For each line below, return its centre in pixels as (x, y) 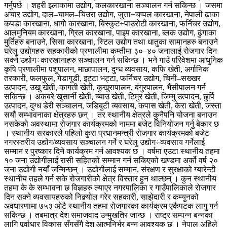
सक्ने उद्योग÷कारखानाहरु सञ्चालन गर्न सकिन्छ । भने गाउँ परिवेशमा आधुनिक (113, 60)
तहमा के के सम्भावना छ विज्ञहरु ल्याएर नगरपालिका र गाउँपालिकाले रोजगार (110, 187)
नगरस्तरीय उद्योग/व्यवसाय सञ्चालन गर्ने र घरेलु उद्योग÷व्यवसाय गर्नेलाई (104, 142)
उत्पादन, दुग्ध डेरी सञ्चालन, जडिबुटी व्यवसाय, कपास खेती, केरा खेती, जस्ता (113, 105)
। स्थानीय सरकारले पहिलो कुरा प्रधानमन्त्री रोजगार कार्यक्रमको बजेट (107, 133)
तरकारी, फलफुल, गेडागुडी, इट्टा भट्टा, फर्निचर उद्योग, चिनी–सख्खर (102, 78)
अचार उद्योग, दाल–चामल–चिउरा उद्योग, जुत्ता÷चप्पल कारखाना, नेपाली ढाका (112, 14)
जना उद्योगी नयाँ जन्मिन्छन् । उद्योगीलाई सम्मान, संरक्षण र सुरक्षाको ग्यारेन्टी (110, 169)
